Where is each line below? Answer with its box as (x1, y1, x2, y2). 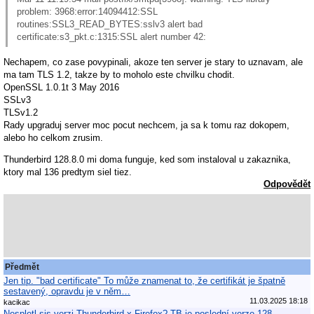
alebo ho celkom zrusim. (4, 132, 103, 144)
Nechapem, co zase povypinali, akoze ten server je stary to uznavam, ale (4, 57, 303, 68)
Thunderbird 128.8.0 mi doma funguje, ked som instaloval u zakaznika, (4, 154, 291, 165)
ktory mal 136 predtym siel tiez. (4, 167, 132, 178)
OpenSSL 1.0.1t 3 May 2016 (4, 82, 119, 93)
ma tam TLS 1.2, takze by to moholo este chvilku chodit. (4, 69, 235, 81)
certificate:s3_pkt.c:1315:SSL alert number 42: (17, 32, 206, 43)
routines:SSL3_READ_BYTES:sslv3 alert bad (17, 19, 203, 30)
